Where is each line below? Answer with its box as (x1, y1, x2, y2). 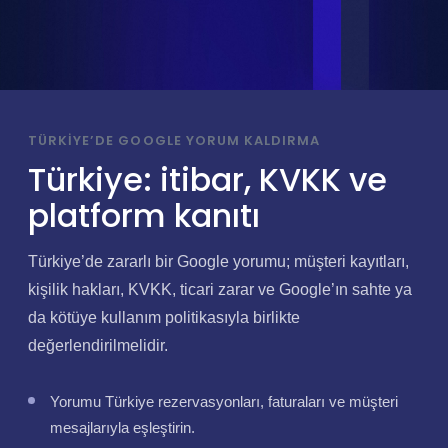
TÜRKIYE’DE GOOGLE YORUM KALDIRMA (28, 131, 321, 150)
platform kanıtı (28, 193, 260, 238)
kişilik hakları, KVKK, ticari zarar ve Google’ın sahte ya (28, 281, 412, 298)
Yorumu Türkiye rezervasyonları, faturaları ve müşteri (50, 393, 398, 410)
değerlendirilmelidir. (28, 337, 168, 354)
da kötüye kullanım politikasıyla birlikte (28, 309, 300, 326)
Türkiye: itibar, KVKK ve (28, 157, 387, 202)
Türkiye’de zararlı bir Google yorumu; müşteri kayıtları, (28, 253, 409, 270)
